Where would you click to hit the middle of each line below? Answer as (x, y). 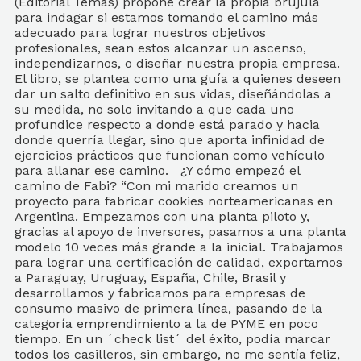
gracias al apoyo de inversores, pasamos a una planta (180, 232)
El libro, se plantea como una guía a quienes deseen (178, 79)
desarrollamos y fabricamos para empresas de (160, 293)
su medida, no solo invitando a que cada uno (154, 109)
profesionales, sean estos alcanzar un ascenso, (160, 48)
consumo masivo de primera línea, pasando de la (168, 308)
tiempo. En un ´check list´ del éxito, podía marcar (172, 339)
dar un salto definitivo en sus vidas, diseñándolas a (173, 94)
